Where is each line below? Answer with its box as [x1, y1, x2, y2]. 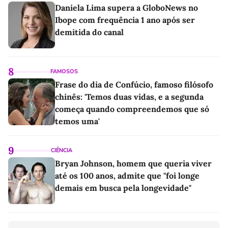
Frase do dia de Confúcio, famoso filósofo [55, 79, 213, 90]
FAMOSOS [50, 68, 78, 75]
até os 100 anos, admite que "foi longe [55, 170, 199, 181]
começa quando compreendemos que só [55, 104, 209, 114]
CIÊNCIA [51, 147, 72, 154]
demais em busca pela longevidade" [55, 183, 191, 193]
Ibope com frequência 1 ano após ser [55, 15, 195, 25]
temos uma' [55, 116, 100, 126]
